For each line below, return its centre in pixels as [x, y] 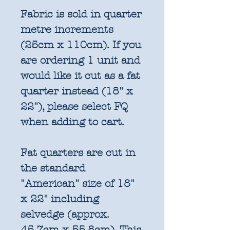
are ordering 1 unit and [80, 60]
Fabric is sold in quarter [81, 14]
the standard [53, 168]
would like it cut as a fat [80, 75]
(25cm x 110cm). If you [81, 45]
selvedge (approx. [65, 214]
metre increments [67, 29]
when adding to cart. [74, 122]
